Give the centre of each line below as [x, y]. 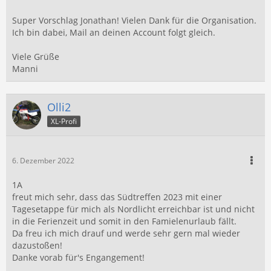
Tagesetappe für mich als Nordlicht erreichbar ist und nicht [133, 209]
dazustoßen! [37, 245]
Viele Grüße [36, 57]
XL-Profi [64, 121]
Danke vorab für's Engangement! [78, 257]
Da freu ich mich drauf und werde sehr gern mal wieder [126, 233]
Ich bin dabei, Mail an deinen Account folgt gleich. [114, 32]
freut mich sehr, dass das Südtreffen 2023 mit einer [117, 197]
